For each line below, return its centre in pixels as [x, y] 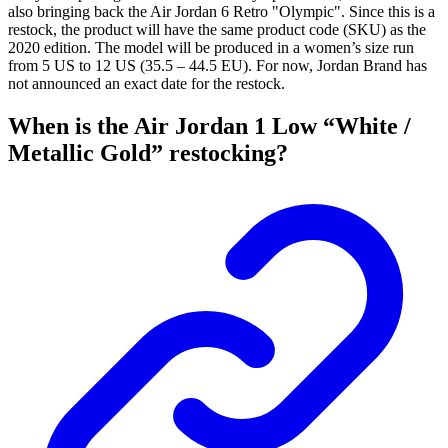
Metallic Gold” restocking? [148, 153]
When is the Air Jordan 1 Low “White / [209, 126]
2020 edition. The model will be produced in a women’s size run [211, 48]
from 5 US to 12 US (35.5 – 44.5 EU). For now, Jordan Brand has [217, 66]
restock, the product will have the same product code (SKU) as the [217, 30]
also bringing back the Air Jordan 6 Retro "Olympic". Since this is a [221, 12]
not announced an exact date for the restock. [146, 84]
